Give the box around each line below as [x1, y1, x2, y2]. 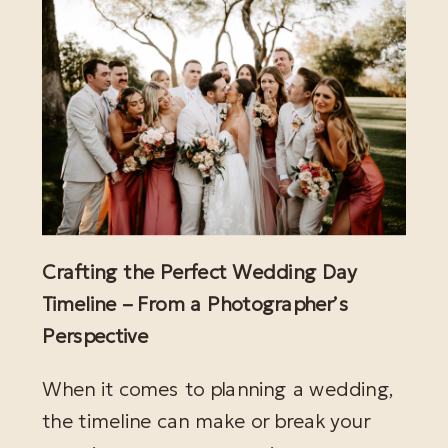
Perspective [42, 323, 149, 350]
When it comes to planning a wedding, [42, 377, 395, 403]
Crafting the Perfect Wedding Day [42, 259, 357, 285]
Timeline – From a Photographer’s [42, 291, 349, 317]
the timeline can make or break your [42, 409, 370, 435]
